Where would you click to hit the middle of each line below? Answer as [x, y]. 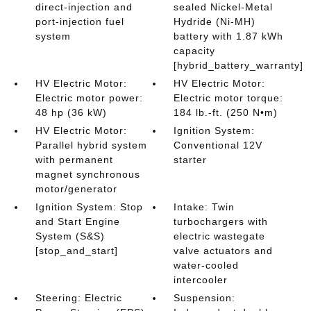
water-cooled [207, 265]
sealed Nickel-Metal [224, 7]
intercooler [201, 280]
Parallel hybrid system [91, 145]
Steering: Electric [78, 298]
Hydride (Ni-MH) [215, 22]
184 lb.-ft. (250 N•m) [226, 112]
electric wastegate [220, 236]
